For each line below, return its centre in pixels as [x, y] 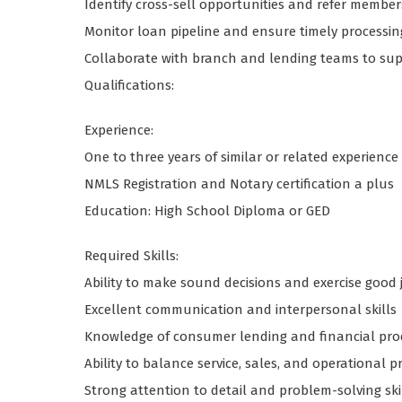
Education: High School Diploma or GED [208, 211]
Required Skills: [132, 256]
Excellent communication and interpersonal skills [241, 310]
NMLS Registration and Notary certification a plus [240, 184]
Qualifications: [130, 86]
